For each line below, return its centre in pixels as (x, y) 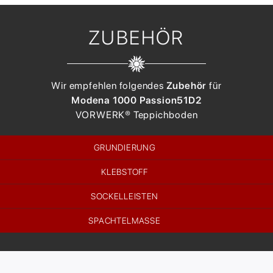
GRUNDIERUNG (125, 148)
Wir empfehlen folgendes (109, 86)
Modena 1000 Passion (124, 101)
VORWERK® (103, 115)
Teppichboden (165, 115)
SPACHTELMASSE (125, 221)
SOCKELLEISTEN (125, 197)
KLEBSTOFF (125, 172)
